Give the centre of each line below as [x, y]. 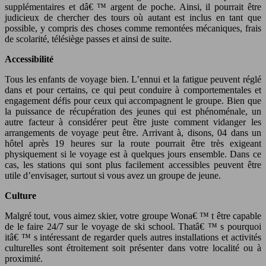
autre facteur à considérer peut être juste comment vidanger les [133, 122]
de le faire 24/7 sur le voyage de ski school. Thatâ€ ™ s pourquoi [133, 226]
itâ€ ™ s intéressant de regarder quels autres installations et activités [133, 237]
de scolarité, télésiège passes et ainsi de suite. [88, 39]
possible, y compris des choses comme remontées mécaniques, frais [133, 28]
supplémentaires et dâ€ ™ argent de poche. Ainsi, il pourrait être [133, 7]
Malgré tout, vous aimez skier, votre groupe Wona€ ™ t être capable [133, 216]
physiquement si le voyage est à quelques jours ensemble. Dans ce [133, 154]
